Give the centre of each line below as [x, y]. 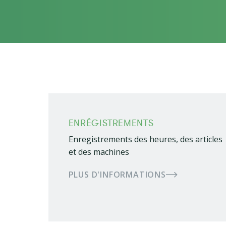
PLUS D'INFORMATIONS [117, 175]
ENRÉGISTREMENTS [111, 123]
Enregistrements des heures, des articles [145, 139]
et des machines [99, 152]
